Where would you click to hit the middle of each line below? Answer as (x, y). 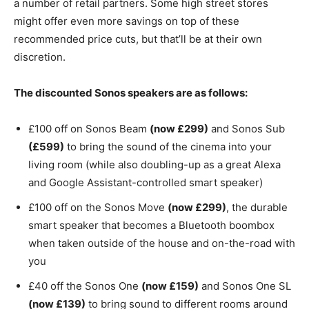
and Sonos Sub (247, 129)
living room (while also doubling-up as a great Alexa (154, 165)
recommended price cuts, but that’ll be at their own (138, 39)
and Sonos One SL (245, 286)
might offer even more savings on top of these (127, 21)
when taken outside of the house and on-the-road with (162, 243)
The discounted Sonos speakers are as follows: (131, 93)
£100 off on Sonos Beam (89, 129)
